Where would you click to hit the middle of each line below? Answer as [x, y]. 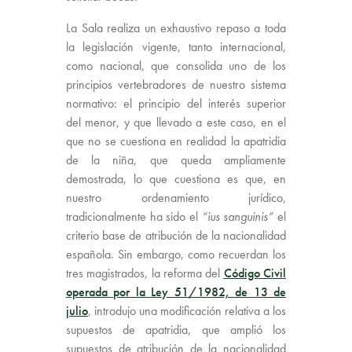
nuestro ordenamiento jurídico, [176, 198]
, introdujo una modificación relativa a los [187, 311]
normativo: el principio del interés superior [176, 104]
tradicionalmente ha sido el [134, 217]
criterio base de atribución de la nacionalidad [176, 236]
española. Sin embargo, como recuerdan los [176, 255]
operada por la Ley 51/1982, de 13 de [176, 292]
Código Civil [255, 273]
